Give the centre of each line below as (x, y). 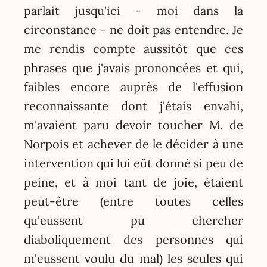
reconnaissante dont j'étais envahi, (133, 105)
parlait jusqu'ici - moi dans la (133, 10)
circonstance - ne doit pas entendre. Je (133, 29)
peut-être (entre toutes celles (133, 201)
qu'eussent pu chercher (133, 220)
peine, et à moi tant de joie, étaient (133, 182)
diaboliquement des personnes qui (133, 239)
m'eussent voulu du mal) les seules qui (133, 258)
